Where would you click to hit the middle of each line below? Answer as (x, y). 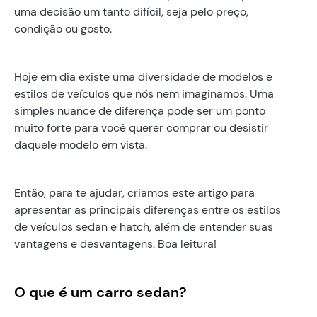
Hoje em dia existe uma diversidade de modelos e (143, 76)
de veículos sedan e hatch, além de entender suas (144, 226)
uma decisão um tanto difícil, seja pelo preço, (131, 11)
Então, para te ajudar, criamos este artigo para (134, 192)
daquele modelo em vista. (81, 144)
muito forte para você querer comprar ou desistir (141, 127)
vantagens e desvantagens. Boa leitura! (115, 243)
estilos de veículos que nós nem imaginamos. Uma (144, 93)
